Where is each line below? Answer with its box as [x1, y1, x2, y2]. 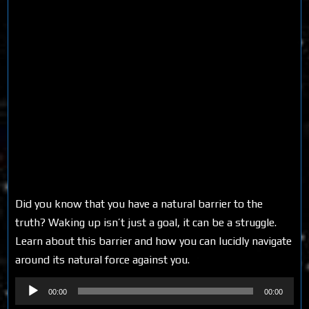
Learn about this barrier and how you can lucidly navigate [15, 234, 292, 248]
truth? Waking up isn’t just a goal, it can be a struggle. [15, 215, 277, 229]
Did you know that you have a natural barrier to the [15, 197, 263, 210]
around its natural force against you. [15, 252, 190, 266]
